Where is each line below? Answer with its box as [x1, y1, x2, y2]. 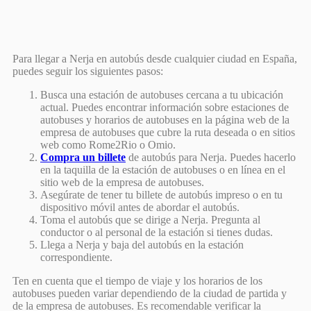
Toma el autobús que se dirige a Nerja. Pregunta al [40, 213, 260, 226]
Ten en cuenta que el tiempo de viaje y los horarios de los [12, 274, 262, 287]
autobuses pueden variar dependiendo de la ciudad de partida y [12, 287, 287, 299]
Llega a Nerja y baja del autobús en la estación [40, 238, 244, 251]
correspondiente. [40, 251, 112, 263]
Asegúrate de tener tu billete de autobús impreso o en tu [40, 188, 283, 201]
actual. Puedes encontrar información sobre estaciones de [40, 101, 289, 113]
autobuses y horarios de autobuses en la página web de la [40, 113, 289, 126]
